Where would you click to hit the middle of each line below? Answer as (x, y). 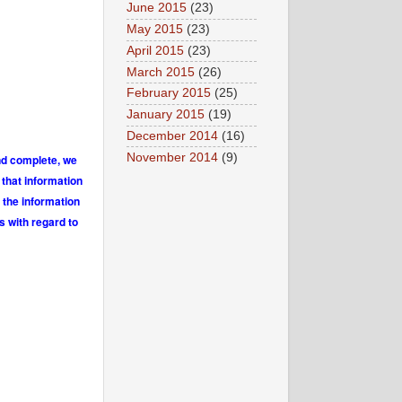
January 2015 (166, 115)
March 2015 (161, 72)
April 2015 (155, 50)
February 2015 (169, 93)
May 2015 (155, 30)
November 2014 (172, 157)
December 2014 (172, 135)
